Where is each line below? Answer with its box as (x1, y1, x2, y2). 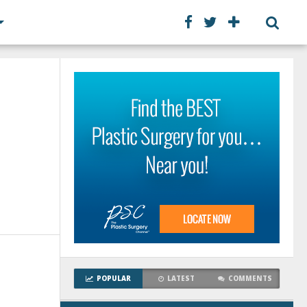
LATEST (167, 274, 195, 283)
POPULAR (96, 274, 131, 283)
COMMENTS (228, 274, 273, 283)
